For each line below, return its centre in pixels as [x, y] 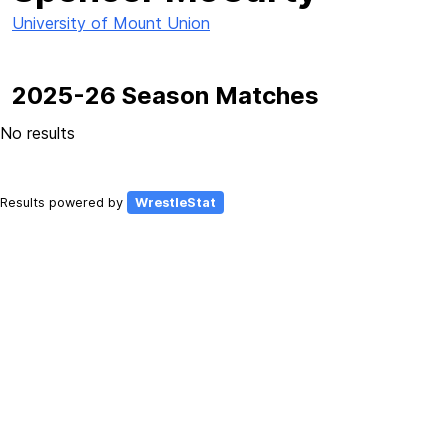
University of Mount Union [111, 23]
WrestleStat [175, 202]
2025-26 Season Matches [165, 95]
